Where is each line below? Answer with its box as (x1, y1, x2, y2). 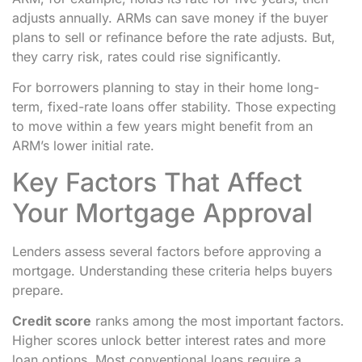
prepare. (12, 281, 64, 298)
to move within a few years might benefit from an (12, 118, 313, 135)
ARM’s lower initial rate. (12, 137, 154, 154)
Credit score (12, 312, 91, 329)
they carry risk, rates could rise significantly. (12, 48, 281, 65)
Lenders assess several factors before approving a (12, 242, 322, 259)
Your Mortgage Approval (12, 196, 313, 229)
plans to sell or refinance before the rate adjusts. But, (12, 28, 335, 45)
